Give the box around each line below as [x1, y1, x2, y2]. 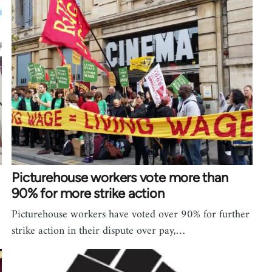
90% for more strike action [12, 185, 165, 202]
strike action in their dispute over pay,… [12, 221, 186, 240]
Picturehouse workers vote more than [12, 169, 228, 186]
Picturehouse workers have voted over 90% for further [12, 205, 250, 224]
